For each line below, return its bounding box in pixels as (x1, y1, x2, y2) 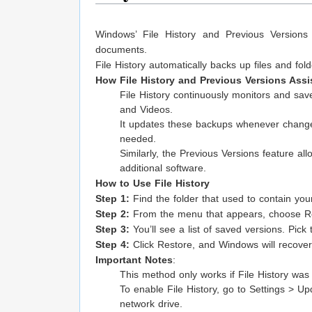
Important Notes (95, 254, 173, 266)
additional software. (120, 162, 206, 174)
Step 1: (95, 193, 133, 205)
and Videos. (120, 104, 173, 116)
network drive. (120, 298, 182, 310)
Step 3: (95, 224, 133, 235)
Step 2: (95, 208, 133, 220)
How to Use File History (95, 178, 210, 189)
